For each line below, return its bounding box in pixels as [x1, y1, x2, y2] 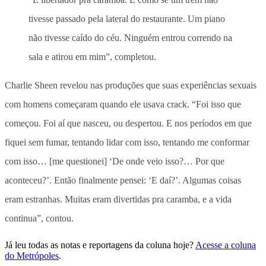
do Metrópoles [5, 250, 59, 261]
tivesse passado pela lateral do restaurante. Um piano [28, 13, 225, 24]
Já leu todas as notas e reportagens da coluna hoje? [5, 239, 194, 250]
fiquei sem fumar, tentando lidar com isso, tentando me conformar [5, 137, 249, 147]
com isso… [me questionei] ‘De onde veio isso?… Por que [5, 156, 224, 166]
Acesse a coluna [195, 239, 256, 250]
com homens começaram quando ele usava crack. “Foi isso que [5, 99, 241, 109]
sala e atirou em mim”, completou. [28, 51, 156, 62]
